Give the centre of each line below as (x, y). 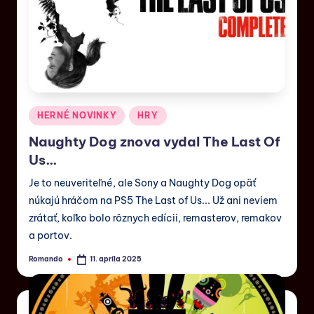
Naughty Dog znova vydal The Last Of (155, 142)
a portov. (50, 236)
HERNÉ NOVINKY (77, 115)
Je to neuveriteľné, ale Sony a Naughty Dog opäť (142, 183)
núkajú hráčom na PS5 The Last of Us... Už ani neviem (153, 201)
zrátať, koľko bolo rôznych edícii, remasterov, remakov (155, 218)
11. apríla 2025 (116, 259)
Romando (46, 259)
